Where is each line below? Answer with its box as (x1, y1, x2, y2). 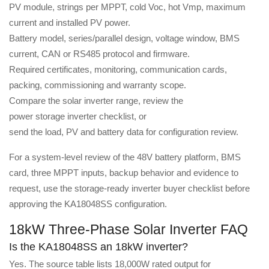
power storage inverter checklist (9, 111, 134, 122)
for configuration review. (144, 127, 238, 138)
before (223, 183, 250, 194)
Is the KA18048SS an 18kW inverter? (9, 241, 188, 253)
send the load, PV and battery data (9, 127, 144, 138)
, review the (138, 95, 183, 106)
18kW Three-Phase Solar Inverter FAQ (9, 222, 248, 238)
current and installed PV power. (9, 17, 130, 28)
